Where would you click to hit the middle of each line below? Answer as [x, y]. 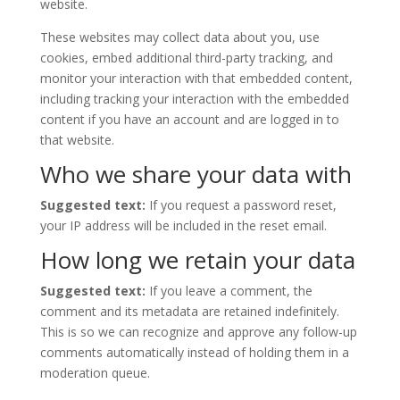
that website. [77, 139]
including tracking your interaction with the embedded [194, 98]
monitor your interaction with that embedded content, [196, 78]
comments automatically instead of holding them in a [194, 352]
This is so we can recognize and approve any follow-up [198, 331]
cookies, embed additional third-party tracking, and [186, 57]
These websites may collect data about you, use [179, 37]
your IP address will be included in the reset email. [183, 225]
